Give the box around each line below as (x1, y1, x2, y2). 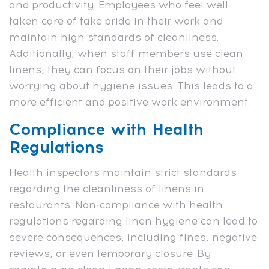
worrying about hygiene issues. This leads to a (9, 79, 253, 92)
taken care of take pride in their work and (9, 14, 223, 27)
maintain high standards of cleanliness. (9, 31, 219, 43)
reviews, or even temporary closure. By (9, 247, 211, 259)
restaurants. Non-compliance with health (9, 198, 223, 211)
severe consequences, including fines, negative (9, 231, 257, 243)
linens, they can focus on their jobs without (9, 63, 236, 76)
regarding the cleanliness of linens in (9, 182, 204, 195)
